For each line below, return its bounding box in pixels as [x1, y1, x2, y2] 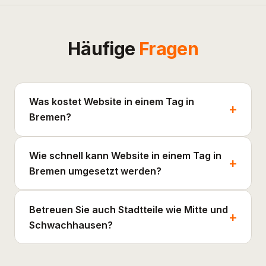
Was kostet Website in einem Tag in [29, 96, 194, 108]
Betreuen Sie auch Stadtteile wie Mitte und [29, 203, 228, 216]
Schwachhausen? [29, 218, 113, 231]
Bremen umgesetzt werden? [29, 165, 161, 178]
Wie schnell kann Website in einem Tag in [29, 150, 221, 162]
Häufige [67, 37, 139, 59]
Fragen [138, 37, 199, 59]
